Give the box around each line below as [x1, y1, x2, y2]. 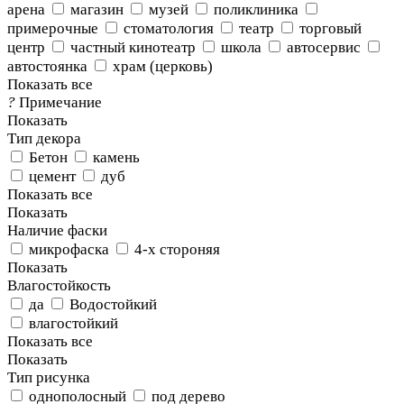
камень [93, 149, 140, 166]
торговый [299, 20, 362, 37]
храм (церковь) [113, 58, 213, 75]
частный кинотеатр [70, 39, 196, 56]
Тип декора [7, 130, 81, 147]
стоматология [124, 20, 214, 37]
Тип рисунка [7, 369, 90, 386]
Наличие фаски [7, 222, 107, 239]
